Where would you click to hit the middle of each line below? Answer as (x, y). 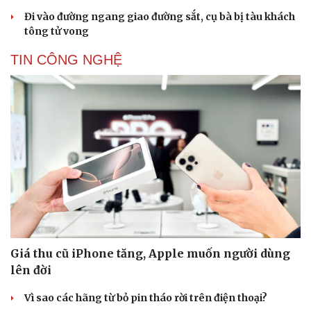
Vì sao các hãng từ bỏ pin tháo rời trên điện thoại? (146, 297)
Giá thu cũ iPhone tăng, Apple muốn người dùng (150, 253)
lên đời (31, 270)
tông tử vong (57, 31)
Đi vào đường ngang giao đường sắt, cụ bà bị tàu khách (160, 16)
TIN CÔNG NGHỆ (66, 59)
